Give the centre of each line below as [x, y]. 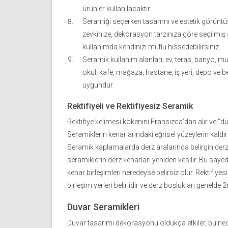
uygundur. [98, 85]
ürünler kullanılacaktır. [117, 9]
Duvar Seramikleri [103, 207]
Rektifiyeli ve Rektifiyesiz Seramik [130, 106]
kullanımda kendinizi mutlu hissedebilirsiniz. [151, 47]
